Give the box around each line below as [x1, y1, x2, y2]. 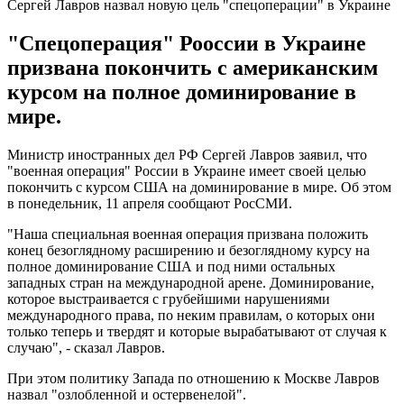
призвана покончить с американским [7, 55, 378, 79]
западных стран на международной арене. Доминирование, [7, 274, 374, 290]
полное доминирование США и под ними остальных [7, 258, 335, 274]
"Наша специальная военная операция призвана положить [7, 225, 368, 242]
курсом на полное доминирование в [7, 79, 356, 104]
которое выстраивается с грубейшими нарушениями [7, 290, 330, 307]
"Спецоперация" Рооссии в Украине [7, 31, 366, 55]
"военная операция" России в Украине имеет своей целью [7, 162, 366, 179]
